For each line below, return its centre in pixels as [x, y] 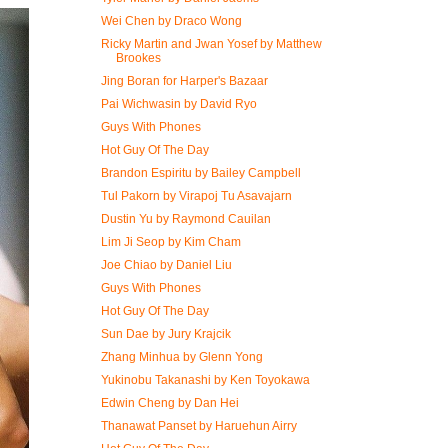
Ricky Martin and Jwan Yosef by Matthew [211, 44]
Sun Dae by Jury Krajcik [165, 334]
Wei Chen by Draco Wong [171, 21]
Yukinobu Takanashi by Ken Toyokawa [205, 380]
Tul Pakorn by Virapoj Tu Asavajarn [196, 196]
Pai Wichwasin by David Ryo [178, 104]
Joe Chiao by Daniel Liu [166, 265]
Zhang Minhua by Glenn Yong [181, 357]
